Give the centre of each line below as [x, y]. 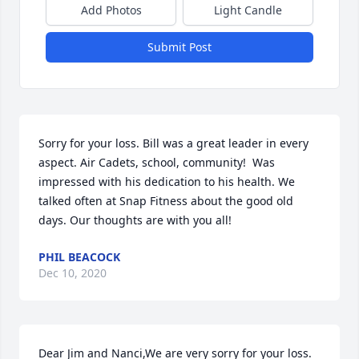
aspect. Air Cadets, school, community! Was [157, 162]
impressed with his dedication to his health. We [167, 182]
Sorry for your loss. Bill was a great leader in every [173, 143]
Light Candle [248, 10]
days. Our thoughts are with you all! [135, 220]
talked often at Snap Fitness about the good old [166, 201]
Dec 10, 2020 [73, 273]
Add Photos [111, 10]
